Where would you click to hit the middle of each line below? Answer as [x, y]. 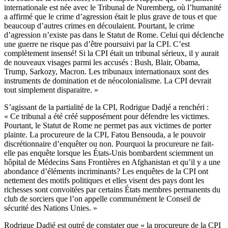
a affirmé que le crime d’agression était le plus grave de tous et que [110, 17]
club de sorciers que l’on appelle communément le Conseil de [102, 199]
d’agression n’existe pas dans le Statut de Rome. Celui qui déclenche [114, 35]
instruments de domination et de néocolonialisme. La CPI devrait [108, 81]
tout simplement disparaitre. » [51, 90]
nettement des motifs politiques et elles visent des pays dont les [104, 181]
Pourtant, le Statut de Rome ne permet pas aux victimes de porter [108, 126]
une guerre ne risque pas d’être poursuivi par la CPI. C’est [97, 44]
